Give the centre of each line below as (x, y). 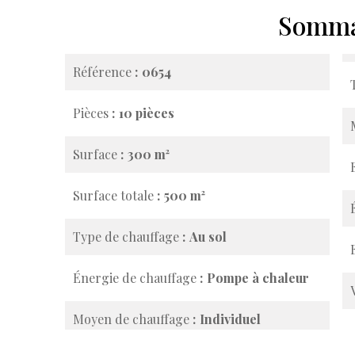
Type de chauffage (128, 237)
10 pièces (147, 113)
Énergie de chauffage (136, 278)
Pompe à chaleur (258, 278)
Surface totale (115, 195)
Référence (104, 72)
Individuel (230, 319)
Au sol (208, 237)
